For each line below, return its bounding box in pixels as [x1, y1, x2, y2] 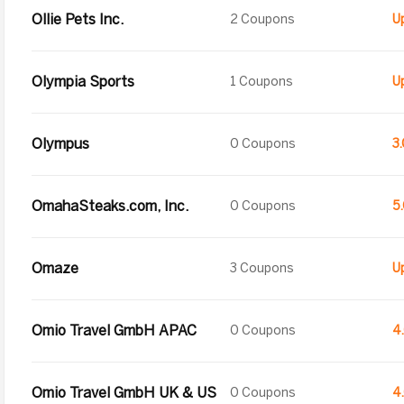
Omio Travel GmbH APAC [32, 322, 197, 339]
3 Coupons [230, 261, 294, 276]
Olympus [32, 135, 89, 152]
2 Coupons [230, 12, 295, 27]
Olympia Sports [32, 73, 134, 90]
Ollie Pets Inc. [32, 11, 124, 28]
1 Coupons [230, 74, 293, 89]
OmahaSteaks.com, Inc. [32, 197, 188, 215]
